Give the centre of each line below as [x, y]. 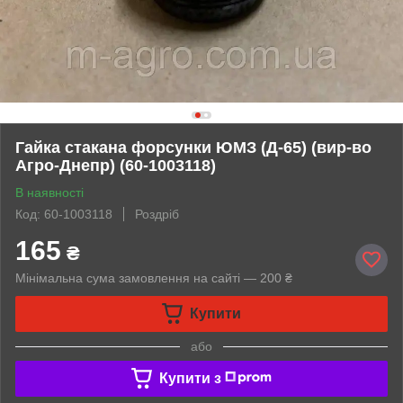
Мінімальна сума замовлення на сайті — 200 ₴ [154, 278]
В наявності [49, 192]
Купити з [190, 378]
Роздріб [157, 214]
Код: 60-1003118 [64, 214]
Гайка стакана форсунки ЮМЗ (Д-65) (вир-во [193, 147]
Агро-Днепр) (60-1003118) [116, 165]
